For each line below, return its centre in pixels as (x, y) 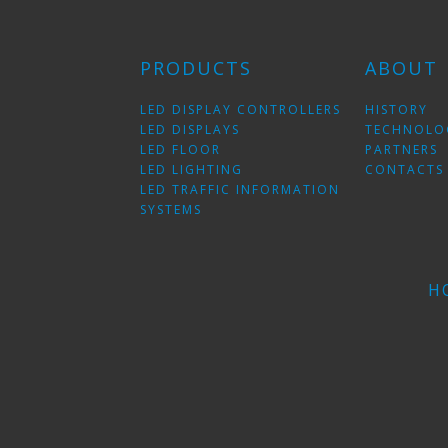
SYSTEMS (171, 209)
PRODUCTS (196, 68)
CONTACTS (404, 169)
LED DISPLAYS (190, 129)
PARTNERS (401, 149)
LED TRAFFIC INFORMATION (240, 189)
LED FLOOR (180, 149)
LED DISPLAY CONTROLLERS (240, 109)
